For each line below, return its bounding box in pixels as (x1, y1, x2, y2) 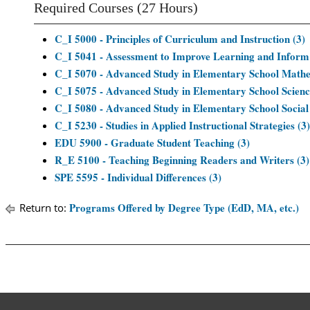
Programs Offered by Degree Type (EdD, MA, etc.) (69, 200, 299, 215)
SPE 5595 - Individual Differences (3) (55, 170, 221, 185)
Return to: (17, 201, 69, 215)
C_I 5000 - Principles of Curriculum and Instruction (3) (55, 31, 305, 46)
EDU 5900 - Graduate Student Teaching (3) (55, 135, 250, 150)
